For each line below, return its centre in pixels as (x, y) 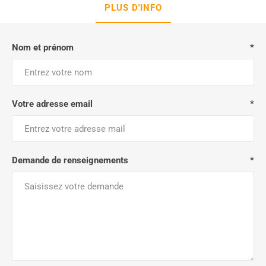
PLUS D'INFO (133, 8)
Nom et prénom (43, 47)
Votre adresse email (52, 104)
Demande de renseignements (70, 160)
